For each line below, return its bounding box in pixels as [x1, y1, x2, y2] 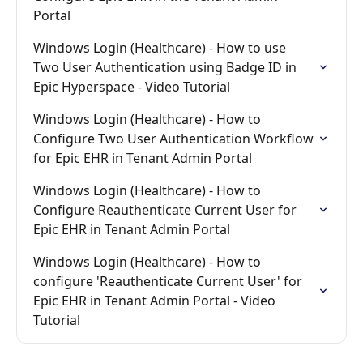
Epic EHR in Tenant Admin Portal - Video [33, 291, 279, 310]
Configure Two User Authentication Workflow [33, 129, 317, 147]
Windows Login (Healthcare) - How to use [33, 38, 289, 57]
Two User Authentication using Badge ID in [33, 58, 300, 76]
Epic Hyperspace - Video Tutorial [33, 77, 230, 96]
